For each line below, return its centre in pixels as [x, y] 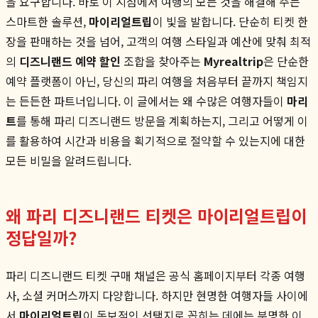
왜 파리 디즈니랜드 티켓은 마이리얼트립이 [156, 215]
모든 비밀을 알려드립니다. [68, 160]
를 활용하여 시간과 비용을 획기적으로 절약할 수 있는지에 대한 [155, 140]
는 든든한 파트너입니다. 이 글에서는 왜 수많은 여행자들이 [146, 100]
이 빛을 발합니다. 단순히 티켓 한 [230, 21]
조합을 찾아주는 [162, 61]
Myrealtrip [234, 61]
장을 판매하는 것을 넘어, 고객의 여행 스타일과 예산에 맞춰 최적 [158, 41]
